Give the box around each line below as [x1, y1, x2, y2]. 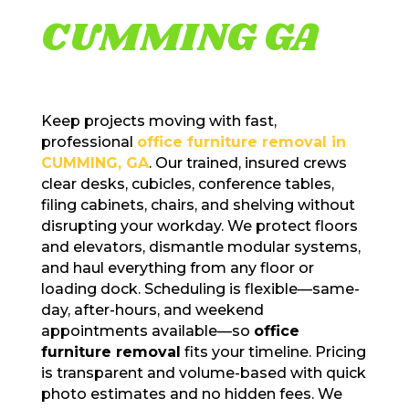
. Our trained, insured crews [148, 153, 347, 172]
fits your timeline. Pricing [180, 342, 366, 361]
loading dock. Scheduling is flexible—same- [40, 279, 360, 298]
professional [40, 132, 137, 151]
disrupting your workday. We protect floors [40, 216, 358, 235]
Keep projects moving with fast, [40, 111, 277, 130]
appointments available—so [40, 321, 254, 340]
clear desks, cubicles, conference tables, [40, 174, 334, 193]
